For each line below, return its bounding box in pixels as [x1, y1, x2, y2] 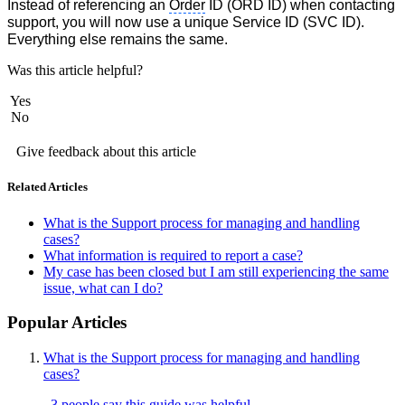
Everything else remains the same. [7, 32, 228, 48]
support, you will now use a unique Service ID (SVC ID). [7, 14, 364, 31]
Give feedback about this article [16, 144, 196, 160]
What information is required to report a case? [43, 247, 303, 263]
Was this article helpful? [7, 62, 143, 79]
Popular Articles [7, 313, 127, 333]
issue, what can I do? [43, 279, 163, 296]
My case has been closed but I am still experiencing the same [43, 263, 389, 279]
